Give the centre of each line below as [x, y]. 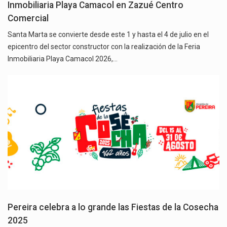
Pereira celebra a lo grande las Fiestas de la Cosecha [113, 207]
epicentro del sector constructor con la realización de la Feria [104, 47]
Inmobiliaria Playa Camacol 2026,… [63, 59]
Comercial [28, 18]
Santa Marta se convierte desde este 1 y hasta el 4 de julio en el [108, 35]
